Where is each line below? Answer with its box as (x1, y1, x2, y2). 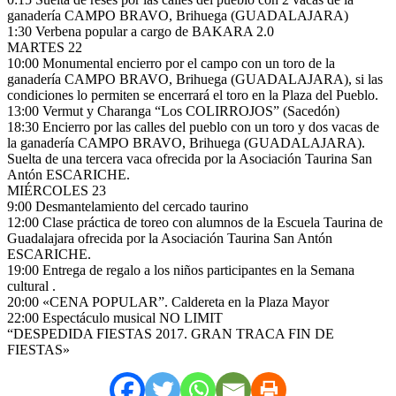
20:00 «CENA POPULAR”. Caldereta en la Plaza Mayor (7, 293, 329, 309)
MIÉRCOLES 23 (7, 182, 106, 198)
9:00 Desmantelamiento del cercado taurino (7, 198, 248, 214)
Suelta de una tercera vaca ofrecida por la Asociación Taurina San (7, 150, 372, 166)
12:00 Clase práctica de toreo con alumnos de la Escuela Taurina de (7, 214, 383, 230)
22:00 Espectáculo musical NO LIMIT (7, 309, 223, 325)
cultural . (7, 278, 56, 293)
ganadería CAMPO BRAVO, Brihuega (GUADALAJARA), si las (7, 71, 383, 87)
